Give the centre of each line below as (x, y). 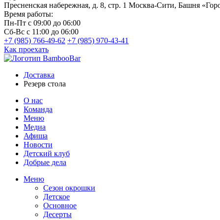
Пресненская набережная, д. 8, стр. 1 (65, 5)
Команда (38, 110)
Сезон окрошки (69, 188)
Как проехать (26, 50)
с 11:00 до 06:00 (53, 32)
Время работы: (28, 14)
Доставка (39, 75)
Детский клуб (47, 154)
